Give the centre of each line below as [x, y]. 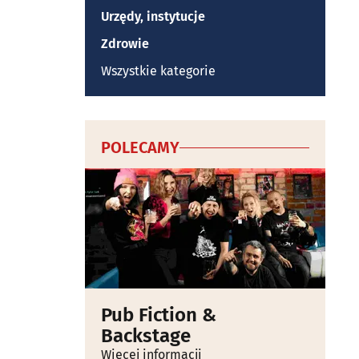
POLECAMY [140, 147]
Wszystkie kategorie [158, 71]
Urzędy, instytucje [153, 16]
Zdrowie [125, 44]
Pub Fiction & [159, 315]
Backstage [146, 336]
